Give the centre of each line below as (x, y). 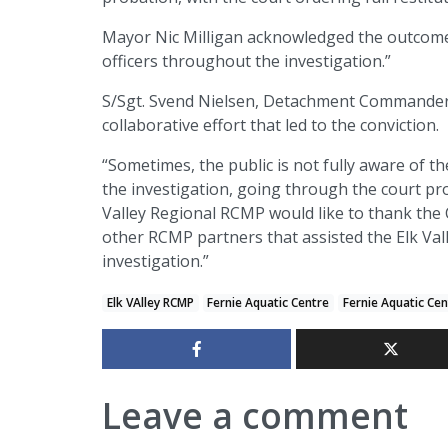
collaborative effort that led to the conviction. (270, 125)
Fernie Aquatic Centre (268, 303)
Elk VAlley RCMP (150, 303)
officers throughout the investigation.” (246, 61)
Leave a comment (255, 415)
